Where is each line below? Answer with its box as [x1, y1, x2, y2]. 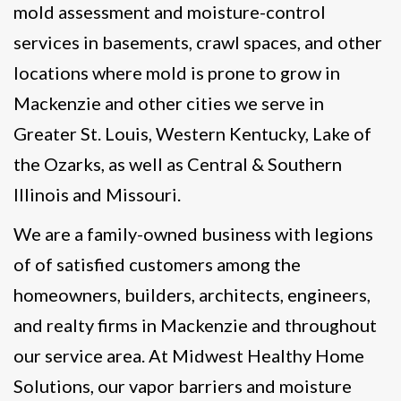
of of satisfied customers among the [13, 253, 301, 276]
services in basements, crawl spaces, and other [13, 31, 382, 54]
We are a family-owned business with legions [13, 223, 373, 245]
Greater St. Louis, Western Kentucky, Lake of [13, 123, 371, 145]
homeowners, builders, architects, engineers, [13, 284, 371, 306]
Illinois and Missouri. [13, 183, 181, 206]
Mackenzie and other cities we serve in [13, 92, 324, 115]
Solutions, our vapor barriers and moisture [13, 375, 352, 397]
